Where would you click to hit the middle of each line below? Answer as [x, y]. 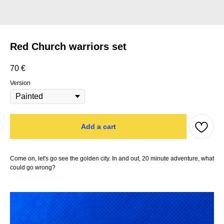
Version [20, 83]
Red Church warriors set [68, 46]
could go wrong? [33, 168]
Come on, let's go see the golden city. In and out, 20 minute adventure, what [112, 159]
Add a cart [98, 126]
